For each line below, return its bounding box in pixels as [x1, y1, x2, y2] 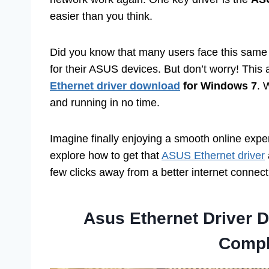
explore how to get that [50, 150, 162, 162]
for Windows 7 [180, 80, 257, 92]
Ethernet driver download [50, 80, 180, 92]
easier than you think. [50, 10, 153, 23]
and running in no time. [50, 97, 160, 109]
